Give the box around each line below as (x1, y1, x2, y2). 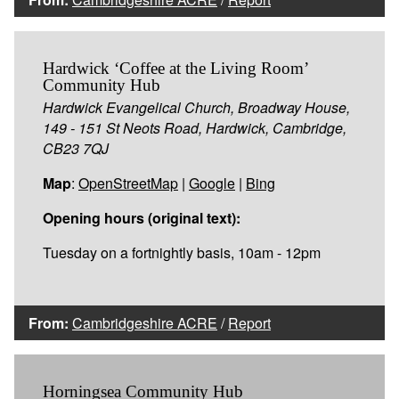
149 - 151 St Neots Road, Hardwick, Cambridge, (43, 117, 346, 138)
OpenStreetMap (78, 172, 178, 193)
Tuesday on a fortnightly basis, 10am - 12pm (43, 241, 321, 263)
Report (228, 312, 271, 333)
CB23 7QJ (43, 137, 109, 159)
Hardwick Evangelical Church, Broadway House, (43, 96, 350, 118)
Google (189, 172, 235, 193)
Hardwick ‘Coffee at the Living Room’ (43, 58, 308, 77)
